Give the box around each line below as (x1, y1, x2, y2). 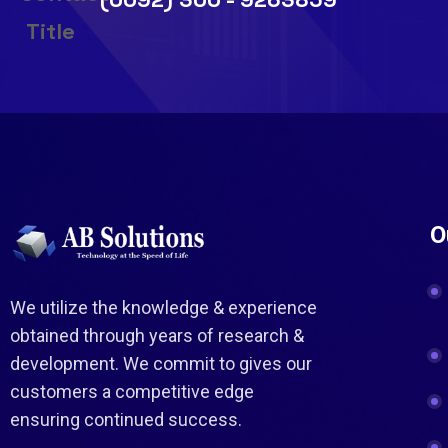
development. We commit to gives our (10, 353, 312, 375)
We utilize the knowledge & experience (10, 297, 317, 319)
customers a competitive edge (10, 381, 254, 403)
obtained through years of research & (10, 325, 304, 347)
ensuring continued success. (10, 409, 242, 431)
